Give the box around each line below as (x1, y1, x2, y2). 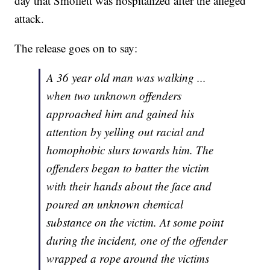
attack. (14, 11, 45, 27)
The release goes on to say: (14, 40, 138, 56)
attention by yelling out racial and (46, 124, 205, 140)
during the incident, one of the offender (46, 233, 228, 248)
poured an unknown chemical (46, 196, 184, 212)
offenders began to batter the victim (46, 160, 210, 176)
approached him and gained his (46, 106, 195, 122)
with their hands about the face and (46, 178, 212, 194)
